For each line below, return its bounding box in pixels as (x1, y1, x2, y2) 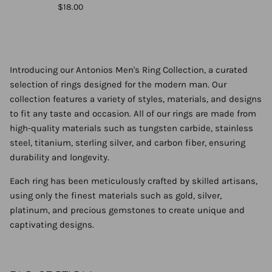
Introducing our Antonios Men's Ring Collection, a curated (10, 64, 248, 75)
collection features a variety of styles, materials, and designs (10, 93, 262, 104)
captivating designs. (10, 219, 94, 230)
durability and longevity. (10, 152, 109, 163)
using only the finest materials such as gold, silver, (10, 190, 222, 201)
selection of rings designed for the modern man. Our (10, 79, 226, 90)
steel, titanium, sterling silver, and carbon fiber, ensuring (10, 137, 245, 148)
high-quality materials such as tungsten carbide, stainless (10, 123, 253, 134)
